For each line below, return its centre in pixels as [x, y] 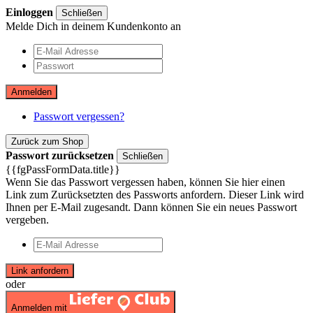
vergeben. [27, 220]
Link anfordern [40, 271]
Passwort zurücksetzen [61, 155]
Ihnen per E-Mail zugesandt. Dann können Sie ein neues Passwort [151, 207]
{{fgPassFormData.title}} [63, 169]
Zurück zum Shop [47, 141]
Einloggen [29, 12]
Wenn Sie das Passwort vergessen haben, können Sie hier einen [145, 182]
